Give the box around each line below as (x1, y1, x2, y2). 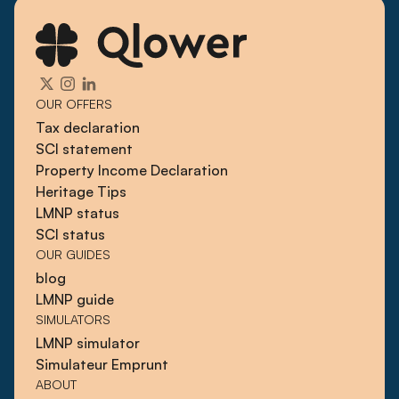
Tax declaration (36, 118, 140, 137)
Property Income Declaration (36, 161, 228, 180)
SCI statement (36, 140, 133, 159)
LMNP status (36, 204, 119, 223)
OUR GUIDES (36, 247, 110, 263)
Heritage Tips (36, 183, 126, 201)
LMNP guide (36, 290, 114, 309)
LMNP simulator (36, 334, 140, 353)
